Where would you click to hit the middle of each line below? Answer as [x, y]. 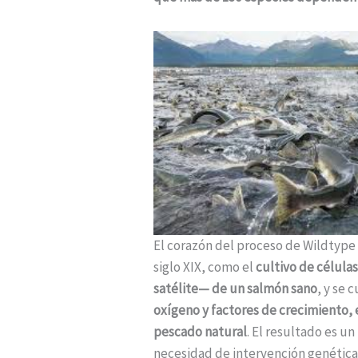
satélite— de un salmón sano [235, 289]
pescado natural [200, 332]
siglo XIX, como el [205, 267]
